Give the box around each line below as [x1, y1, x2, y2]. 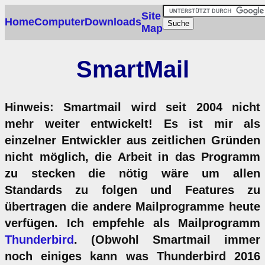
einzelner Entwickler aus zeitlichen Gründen [5, 133, 260, 147]
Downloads [85, 16, 141, 28]
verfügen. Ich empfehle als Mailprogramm [5, 216, 260, 230]
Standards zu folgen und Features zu [5, 183, 260, 196]
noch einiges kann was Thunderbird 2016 [5, 249, 260, 263]
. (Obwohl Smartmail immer [74, 232, 260, 246]
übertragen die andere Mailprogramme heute [5, 199, 260, 213]
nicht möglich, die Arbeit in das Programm [5, 150, 260, 163]
